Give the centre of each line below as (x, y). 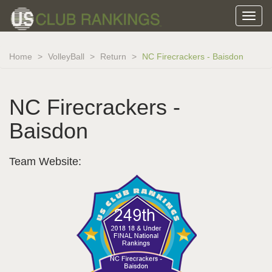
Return (113, 56)
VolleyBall (66, 56)
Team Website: (45, 161)
